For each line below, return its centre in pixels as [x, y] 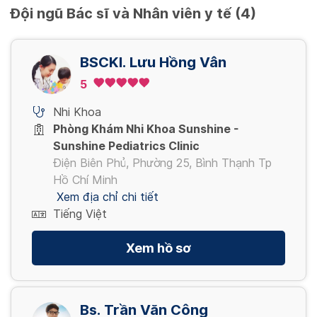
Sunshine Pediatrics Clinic [126, 146]
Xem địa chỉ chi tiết [108, 197]
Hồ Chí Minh [85, 180]
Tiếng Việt [80, 214]
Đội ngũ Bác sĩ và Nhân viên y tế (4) [133, 13]
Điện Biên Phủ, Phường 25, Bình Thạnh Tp [162, 163]
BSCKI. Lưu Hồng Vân [153, 62]
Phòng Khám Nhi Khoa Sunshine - [146, 129]
